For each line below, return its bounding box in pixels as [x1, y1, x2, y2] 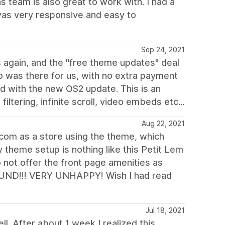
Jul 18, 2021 [146, 206, 185, 214]
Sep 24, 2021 [141, 45, 185, 54]
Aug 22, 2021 [142, 119, 185, 128]
